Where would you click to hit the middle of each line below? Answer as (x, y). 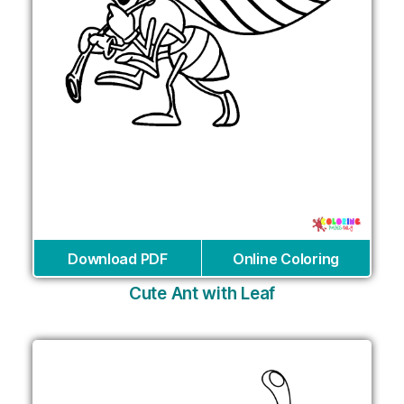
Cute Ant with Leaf (202, 293)
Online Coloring (286, 258)
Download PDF (118, 258)
